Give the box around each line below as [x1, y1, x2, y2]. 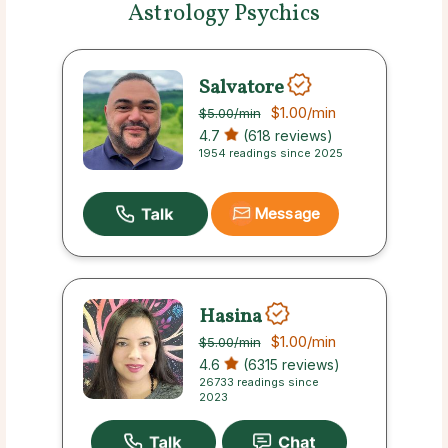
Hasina [198, 302, 262, 331]
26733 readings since [198, 375, 319, 390]
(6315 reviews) [238, 356, 340, 374]
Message [254, 204, 320, 224]
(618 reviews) [238, 127, 333, 145]
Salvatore [198, 73, 284, 102]
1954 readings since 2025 [198, 146, 343, 161]
